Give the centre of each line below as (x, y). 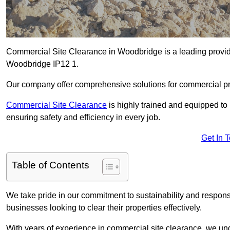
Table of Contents (51, 165)
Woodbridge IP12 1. (42, 64)
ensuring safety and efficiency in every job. (83, 118)
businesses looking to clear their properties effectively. (104, 208)
